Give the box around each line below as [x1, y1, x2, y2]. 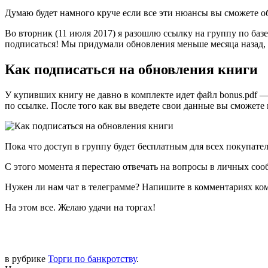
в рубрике [5, 253, 48, 264]
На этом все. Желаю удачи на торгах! [5, 202, 156, 212]
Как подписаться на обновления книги [5, 61, 258, 77]
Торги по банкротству [48, 253, 136, 264]
